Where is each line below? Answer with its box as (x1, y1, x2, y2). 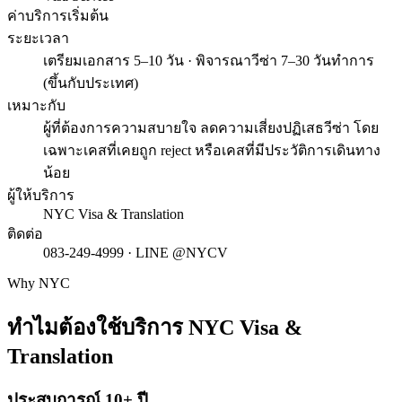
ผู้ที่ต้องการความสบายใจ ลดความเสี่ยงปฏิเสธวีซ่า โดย (43, 119, 379, 135)
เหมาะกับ (7, 97, 66, 113)
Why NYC (7, 275, 70, 291)
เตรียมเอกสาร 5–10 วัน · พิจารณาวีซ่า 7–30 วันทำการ (43, 52, 374, 68)
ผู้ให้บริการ (7, 187, 74, 203)
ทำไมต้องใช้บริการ (7, 315, 188, 339)
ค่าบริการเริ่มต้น (7, 7, 109, 23)
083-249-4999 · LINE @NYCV (43, 244, 228, 260)
